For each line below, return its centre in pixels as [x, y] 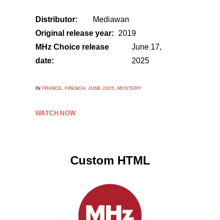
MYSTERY [129, 88]
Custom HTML [110, 160]
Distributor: [56, 19]
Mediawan [111, 19]
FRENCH [75, 88]
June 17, [147, 47]
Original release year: [75, 33]
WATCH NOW [55, 113]
